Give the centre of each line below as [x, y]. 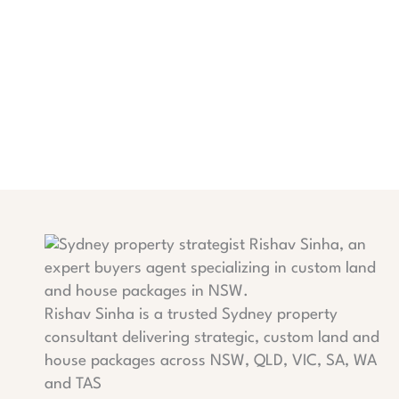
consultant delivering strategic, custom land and [212, 338]
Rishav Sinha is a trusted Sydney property [191, 314]
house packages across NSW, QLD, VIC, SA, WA [211, 361]
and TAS [73, 384]
